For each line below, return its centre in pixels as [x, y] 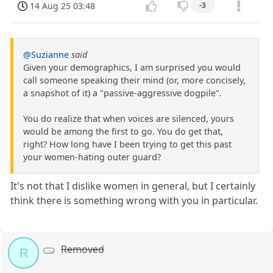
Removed [83, 250]
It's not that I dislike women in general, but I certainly [133, 186]
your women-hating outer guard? [92, 157]
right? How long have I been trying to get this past [127, 144]
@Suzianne [46, 55]
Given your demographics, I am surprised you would [132, 68]
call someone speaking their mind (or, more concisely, [134, 80]
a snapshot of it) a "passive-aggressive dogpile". [122, 93]
